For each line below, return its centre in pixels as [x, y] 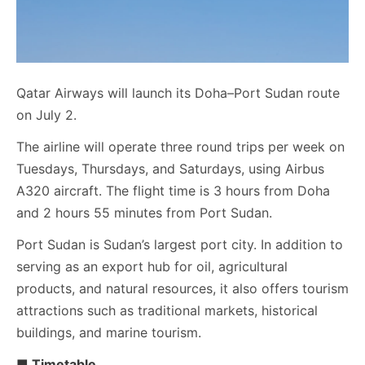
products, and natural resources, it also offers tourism [182, 288]
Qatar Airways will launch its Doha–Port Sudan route [178, 93]
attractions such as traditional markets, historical [167, 310]
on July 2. [46, 115]
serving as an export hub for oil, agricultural [152, 266]
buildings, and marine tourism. [109, 332]
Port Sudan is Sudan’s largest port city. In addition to [180, 244]
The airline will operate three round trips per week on [180, 147]
